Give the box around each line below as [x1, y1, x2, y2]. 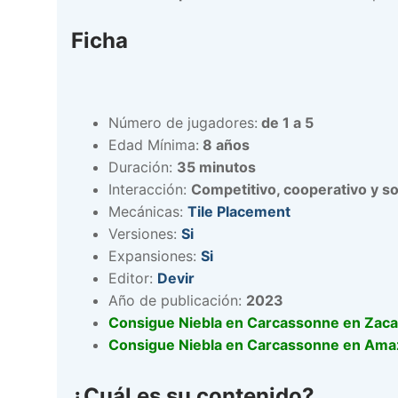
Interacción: [107, 180, 191, 199]
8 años [198, 136, 250, 155]
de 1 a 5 [257, 114, 314, 132]
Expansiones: [107, 247, 201, 266]
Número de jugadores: [107, 114, 258, 132]
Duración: [107, 158, 177, 177]
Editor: [107, 269, 157, 288]
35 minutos [176, 158, 256, 177]
